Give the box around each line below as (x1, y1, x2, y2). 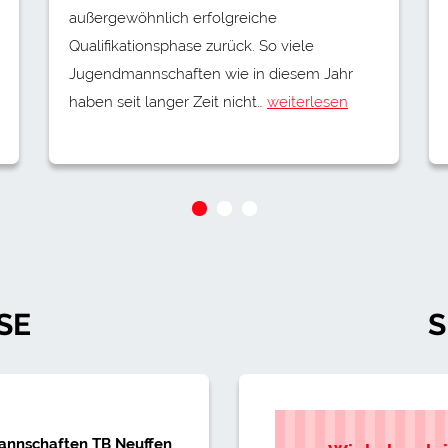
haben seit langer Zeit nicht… (69, 92, 267, 111)
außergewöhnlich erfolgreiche (69, 8, 277, 27)
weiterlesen (267, 92, 348, 111)
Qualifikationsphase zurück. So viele (69, 36, 314, 55)
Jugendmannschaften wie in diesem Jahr (69, 64, 353, 83)
